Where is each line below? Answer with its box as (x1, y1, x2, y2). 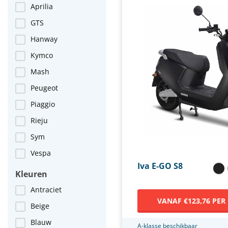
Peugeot (31, 83, 58, 93)
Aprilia (31, 2, 53, 11)
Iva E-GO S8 (137, 160, 183, 172)
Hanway (31, 34, 58, 44)
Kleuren (15, 168, 47, 180)
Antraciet (31, 185, 62, 194)
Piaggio (31, 99, 55, 109)
